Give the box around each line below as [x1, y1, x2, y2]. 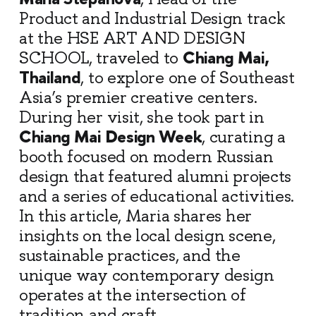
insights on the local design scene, [18, 225, 276, 246]
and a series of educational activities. [18, 186, 295, 207]
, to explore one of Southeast [80, 67, 295, 88]
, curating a [202, 126, 286, 147]
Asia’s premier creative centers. [18, 87, 257, 108]
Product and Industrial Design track [18, 8, 286, 29]
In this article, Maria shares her [18, 205, 252, 226]
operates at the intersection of [18, 284, 246, 305]
